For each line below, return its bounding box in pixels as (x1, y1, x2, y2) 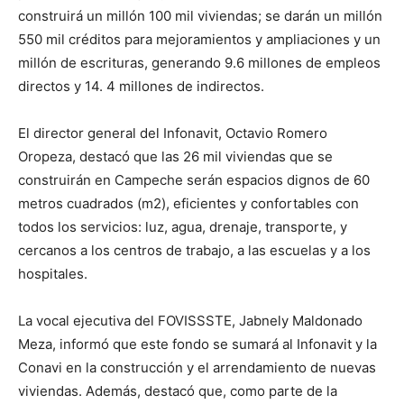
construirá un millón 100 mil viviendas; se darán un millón (18, 7, 382, 25)
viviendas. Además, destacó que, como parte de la (18, 382, 337, 400)
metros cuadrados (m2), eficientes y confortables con (18, 195, 359, 213)
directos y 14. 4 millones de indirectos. (18, 78, 264, 96)
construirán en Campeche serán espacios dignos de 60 (18, 171, 370, 189)
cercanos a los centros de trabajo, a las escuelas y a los (18, 242, 371, 260)
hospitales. (18, 265, 87, 283)
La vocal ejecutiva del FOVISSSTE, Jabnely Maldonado (18, 312, 363, 330)
